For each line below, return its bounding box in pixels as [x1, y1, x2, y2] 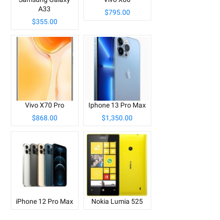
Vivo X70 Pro [25, 101, 64, 109]
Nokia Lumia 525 [91, 197, 143, 205]
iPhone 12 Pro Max [16, 197, 74, 205]
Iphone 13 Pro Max [88, 101, 146, 109]
